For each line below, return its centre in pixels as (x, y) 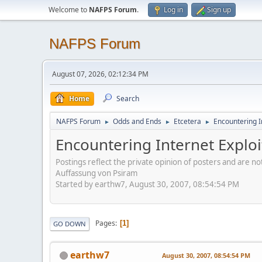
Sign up (219, 10)
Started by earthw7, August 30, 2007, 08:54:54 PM (147, 184)
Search (128, 99)
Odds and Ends (137, 121)
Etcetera (187, 121)
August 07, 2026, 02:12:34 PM (100, 74)
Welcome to (69, 10)
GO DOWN (70, 223)
